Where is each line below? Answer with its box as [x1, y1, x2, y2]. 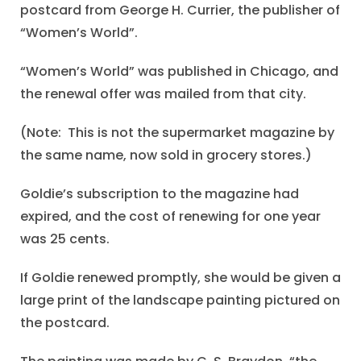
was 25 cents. [20, 230, 110, 249]
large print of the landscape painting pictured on [20, 291, 340, 310]
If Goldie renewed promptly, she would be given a [20, 268, 341, 288]
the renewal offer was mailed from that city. [20, 85, 306, 104]
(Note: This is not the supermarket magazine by [20, 123, 334, 143]
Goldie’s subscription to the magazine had [20, 185, 299, 204]
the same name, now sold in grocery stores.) [20, 146, 312, 165]
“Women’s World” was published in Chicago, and [20, 62, 338, 81]
